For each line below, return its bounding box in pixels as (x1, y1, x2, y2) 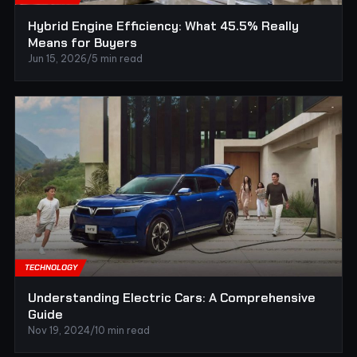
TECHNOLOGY (25, 262, 77, 273)
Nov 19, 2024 (28, 324, 90, 337)
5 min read (92, 52, 143, 65)
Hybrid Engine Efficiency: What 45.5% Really (28, 17, 299, 34)
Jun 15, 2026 (28, 52, 87, 65)
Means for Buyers (28, 33, 137, 51)
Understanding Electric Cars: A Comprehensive (28, 289, 316, 307)
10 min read (95, 324, 150, 337)
